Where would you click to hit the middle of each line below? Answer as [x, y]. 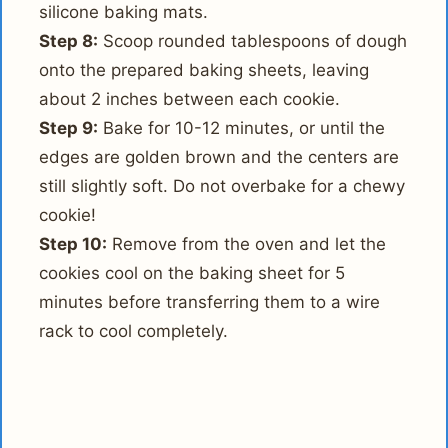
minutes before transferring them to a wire [210, 301]
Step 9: [69, 127]
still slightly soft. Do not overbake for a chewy [222, 185]
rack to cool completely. [134, 330]
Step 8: [69, 40]
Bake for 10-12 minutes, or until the [242, 127]
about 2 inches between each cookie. [190, 98]
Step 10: [73, 243]
